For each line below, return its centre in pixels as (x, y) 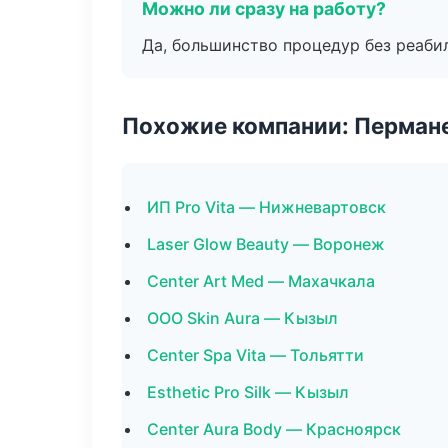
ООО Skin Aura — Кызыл (242, 318)
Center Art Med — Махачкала (261, 281)
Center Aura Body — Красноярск (274, 429)
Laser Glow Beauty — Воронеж (266, 244)
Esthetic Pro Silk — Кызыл (248, 392)
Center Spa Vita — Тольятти (255, 355)
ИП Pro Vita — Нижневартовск (266, 207)
